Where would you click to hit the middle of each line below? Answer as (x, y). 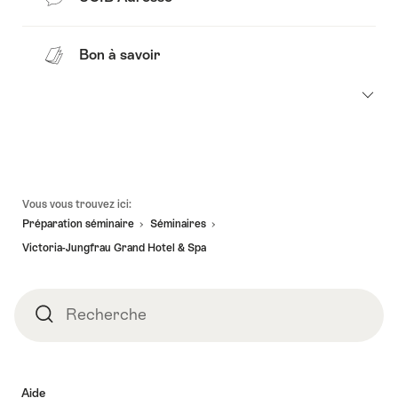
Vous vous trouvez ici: (77, 204)
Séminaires (178, 224)
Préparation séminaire (78, 224)
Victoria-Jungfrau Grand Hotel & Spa (114, 247)
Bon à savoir (119, 55)
